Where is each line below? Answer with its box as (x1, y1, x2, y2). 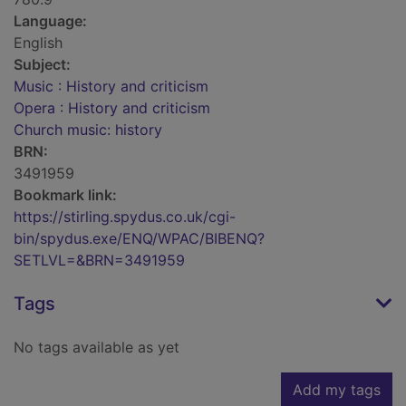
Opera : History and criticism (14, 99, 210, 118)
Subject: (14, 55, 71, 74)
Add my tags (293, 381, 381, 400)
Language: (14, 12, 87, 31)
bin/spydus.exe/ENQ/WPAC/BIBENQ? (14, 229, 265, 248)
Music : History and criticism (14, 77, 208, 96)
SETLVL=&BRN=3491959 (14, 251, 185, 270)
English (14, 34, 63, 53)
